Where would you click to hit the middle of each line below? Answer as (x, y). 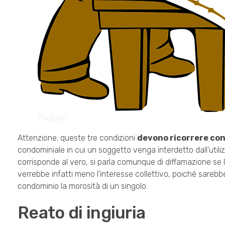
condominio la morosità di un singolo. (83, 186)
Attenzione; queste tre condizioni (77, 138)
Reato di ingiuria (82, 213)
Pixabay (52, 118)
